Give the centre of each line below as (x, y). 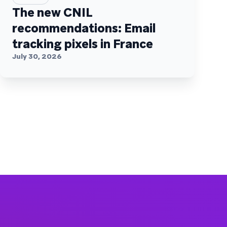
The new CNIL (52, 12)
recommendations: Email (84, 28)
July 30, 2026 (37, 56)
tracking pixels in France (83, 44)
